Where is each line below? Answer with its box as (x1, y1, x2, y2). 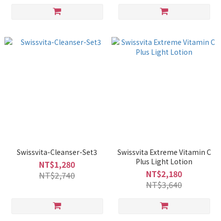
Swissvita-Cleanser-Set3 (17, 147, 97, 157)
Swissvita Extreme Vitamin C (117, 147, 211, 157)
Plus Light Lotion (136, 156, 192, 166)
